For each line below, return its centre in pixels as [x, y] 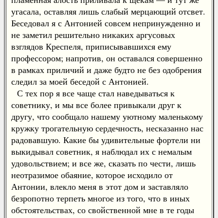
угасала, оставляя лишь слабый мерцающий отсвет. [108, 11]
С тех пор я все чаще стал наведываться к [93, 93]
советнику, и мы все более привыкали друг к [96, 105]
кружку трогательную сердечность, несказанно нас [107, 128]
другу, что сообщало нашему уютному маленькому [107, 116]
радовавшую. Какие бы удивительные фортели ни [106, 140]
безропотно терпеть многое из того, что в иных [100, 198]
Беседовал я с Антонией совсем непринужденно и [106, 23]
